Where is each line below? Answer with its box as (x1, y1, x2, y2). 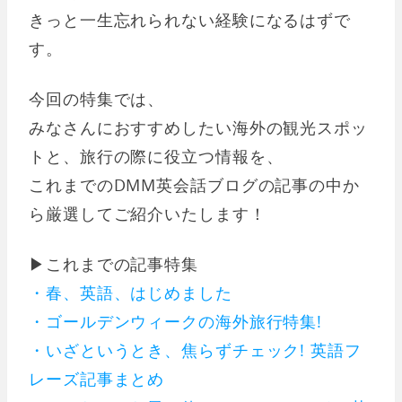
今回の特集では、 (29, 87, 165, 109)
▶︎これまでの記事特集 (29, 252, 198, 275)
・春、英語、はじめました (29, 281, 232, 303)
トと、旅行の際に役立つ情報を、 (29, 144, 284, 167)
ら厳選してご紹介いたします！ (29, 202, 267, 224)
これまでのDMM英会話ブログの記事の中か (29, 173, 360, 196)
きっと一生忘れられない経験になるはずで (29, 8, 352, 31)
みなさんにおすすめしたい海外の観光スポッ (29, 116, 368, 138)
